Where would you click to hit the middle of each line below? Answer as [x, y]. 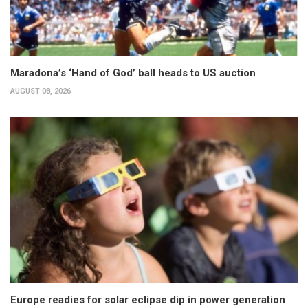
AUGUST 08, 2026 [41, 91]
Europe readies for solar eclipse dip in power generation [148, 300]
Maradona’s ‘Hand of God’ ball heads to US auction [133, 73]
